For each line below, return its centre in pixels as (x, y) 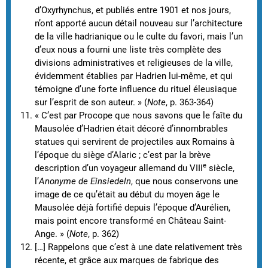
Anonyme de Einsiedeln (85, 181)
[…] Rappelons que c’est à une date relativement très (138, 247)
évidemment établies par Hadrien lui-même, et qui (134, 76)
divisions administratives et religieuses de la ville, (134, 63)
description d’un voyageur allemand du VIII (119, 168)
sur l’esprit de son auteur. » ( (91, 102)
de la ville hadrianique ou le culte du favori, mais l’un (139, 36)
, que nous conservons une (185, 181)
